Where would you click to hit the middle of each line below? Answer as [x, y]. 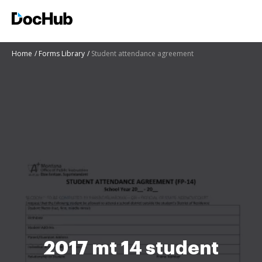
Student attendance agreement [142, 54]
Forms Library [62, 54]
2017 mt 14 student [131, 248]
